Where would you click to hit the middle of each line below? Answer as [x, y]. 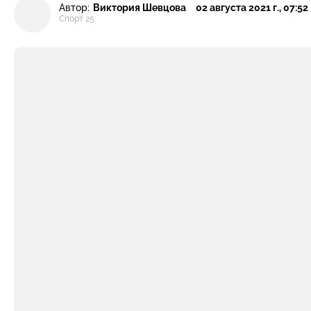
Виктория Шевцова [140, 7]
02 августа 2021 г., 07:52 [252, 7]
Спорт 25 [77, 19]
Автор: [74, 7]
